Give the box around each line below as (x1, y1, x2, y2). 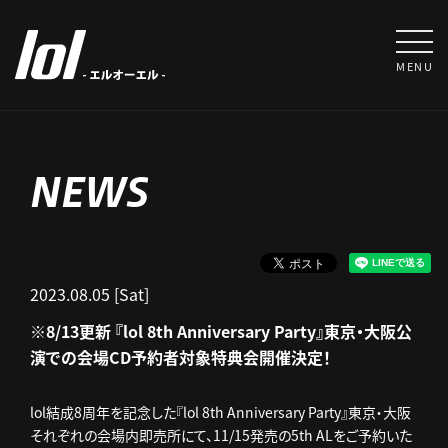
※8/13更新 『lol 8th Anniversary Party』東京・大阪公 (30, 319, 412, 343)
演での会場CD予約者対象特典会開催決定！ (30, 345, 331, 369)
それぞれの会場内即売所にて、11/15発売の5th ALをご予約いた (30, 425, 412, 445)
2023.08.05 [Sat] (30, 282, 149, 306)
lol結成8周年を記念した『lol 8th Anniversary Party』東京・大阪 (30, 402, 411, 422)
